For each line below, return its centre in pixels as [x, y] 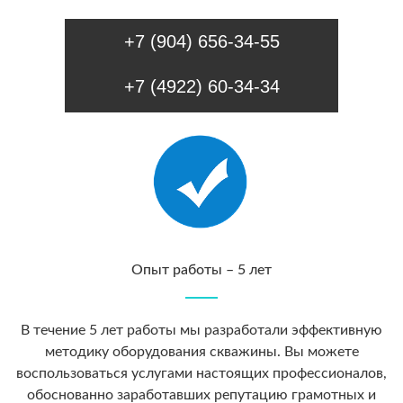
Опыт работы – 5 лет [201, 270]
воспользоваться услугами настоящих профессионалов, [201, 374]
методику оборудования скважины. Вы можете [201, 352]
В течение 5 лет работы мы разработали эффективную [201, 331]
